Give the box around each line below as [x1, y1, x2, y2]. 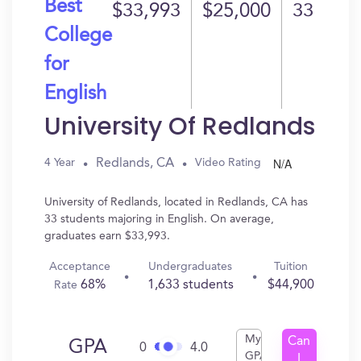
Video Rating [195, 157, 261, 168]
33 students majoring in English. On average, [44, 214, 274, 225]
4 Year [44, 157, 75, 168]
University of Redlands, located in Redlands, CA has [44, 197, 308, 208]
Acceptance [49, 261, 111, 272]
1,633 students [147, 279, 234, 292]
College [44, 27, 112, 46]
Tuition [273, 261, 308, 272]
